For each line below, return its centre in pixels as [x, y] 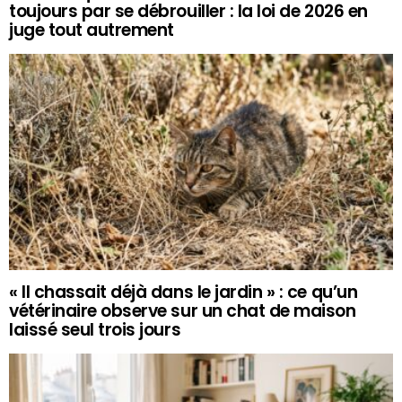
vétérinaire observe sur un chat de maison [183, 311]
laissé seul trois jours [95, 330]
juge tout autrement [92, 30]
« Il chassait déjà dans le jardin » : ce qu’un [184, 293]
